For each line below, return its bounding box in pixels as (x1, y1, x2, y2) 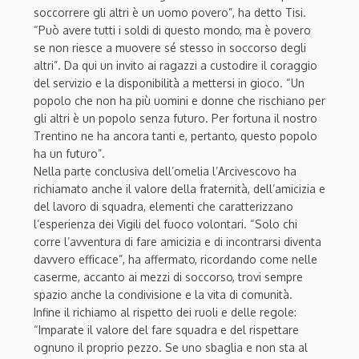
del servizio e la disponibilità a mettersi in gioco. (34, 75, 286, 90)
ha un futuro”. (34, 146, 105, 160)
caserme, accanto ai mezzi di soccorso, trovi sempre (34, 269, 303, 284)
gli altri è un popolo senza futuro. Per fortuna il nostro (34, 111, 317, 125)
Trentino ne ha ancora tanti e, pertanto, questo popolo (34, 128, 317, 143)
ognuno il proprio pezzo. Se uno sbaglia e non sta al (34, 340, 308, 354)
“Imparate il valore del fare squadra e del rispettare (34, 322, 299, 337)
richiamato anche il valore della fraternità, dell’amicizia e (34, 181, 325, 196)
